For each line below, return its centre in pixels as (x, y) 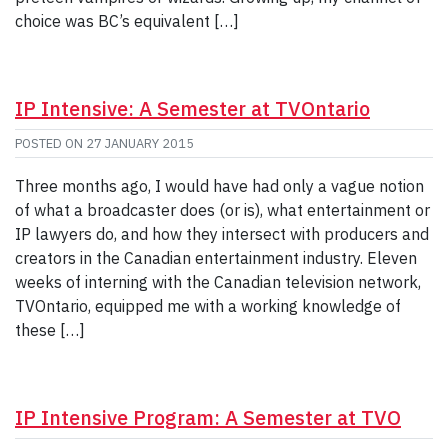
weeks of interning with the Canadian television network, (218, 281)
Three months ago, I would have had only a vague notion (219, 185)
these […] (50, 329)
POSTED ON (50, 143)
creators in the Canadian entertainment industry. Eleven (216, 257)
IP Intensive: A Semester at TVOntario (192, 108)
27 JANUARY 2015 (140, 143)
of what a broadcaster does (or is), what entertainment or (222, 209)
